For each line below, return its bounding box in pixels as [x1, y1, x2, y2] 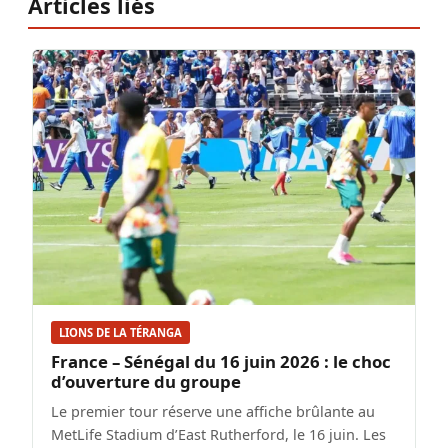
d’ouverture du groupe [51, 370, 241, 394]
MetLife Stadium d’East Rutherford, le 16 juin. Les [51, 425, 386, 445]
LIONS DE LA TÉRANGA [59, 325, 182, 341]
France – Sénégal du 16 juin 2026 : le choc [51, 350, 391, 374]
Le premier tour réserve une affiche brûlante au [51, 402, 375, 422]
